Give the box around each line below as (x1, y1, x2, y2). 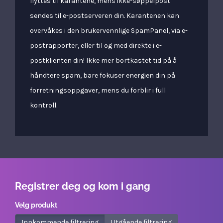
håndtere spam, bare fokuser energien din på (30, 71, 175, 80)
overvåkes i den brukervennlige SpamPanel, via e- (30, 26, 188, 35)
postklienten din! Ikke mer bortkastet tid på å (30, 56, 177, 65)
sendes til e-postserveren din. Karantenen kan (30, 11, 179, 20)
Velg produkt (15, 201, 57, 209)
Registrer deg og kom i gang (15, 180, 150, 192)
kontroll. (30, 101, 57, 110)
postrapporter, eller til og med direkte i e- (30, 41, 162, 50)
